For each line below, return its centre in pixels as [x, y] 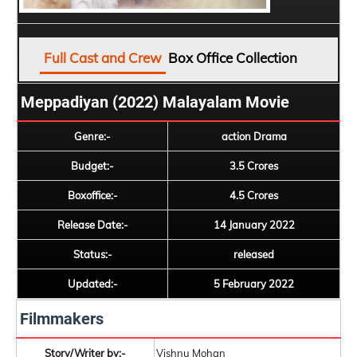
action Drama [254, 136]
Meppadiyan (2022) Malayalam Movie [155, 102]
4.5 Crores [254, 195]
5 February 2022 [254, 284]
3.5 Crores [254, 166]
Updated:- [92, 284]
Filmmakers [62, 319]
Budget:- [92, 166]
